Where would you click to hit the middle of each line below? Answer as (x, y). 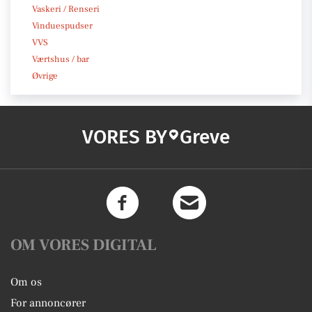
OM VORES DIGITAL (84, 245)
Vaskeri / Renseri (66, 9)
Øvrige (45, 76)
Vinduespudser (62, 25)
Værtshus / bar (61, 59)
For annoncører (48, 303)
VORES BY (125, 136)
